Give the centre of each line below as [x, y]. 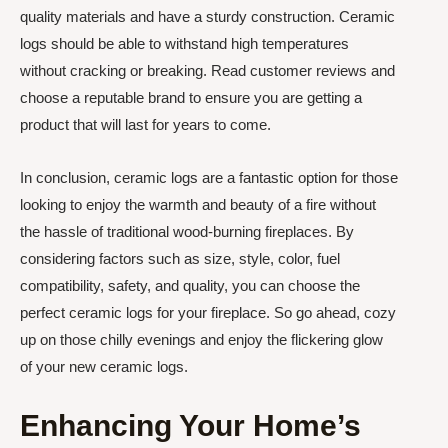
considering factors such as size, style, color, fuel [180, 258]
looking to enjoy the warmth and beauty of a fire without [198, 204]
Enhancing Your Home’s [190, 426]
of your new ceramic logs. [104, 366]
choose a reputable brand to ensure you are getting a [191, 97]
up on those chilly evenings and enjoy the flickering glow [201, 339]
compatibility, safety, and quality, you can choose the [190, 285]
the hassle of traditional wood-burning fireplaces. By [187, 231]
